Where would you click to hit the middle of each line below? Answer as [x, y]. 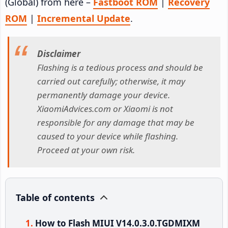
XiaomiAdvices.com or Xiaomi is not [105, 109]
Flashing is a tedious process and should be [120, 68]
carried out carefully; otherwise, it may [111, 81]
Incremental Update [84, 18]
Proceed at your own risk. [86, 150]
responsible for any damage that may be [116, 123]
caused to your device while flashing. [108, 136]
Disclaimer [59, 54]
